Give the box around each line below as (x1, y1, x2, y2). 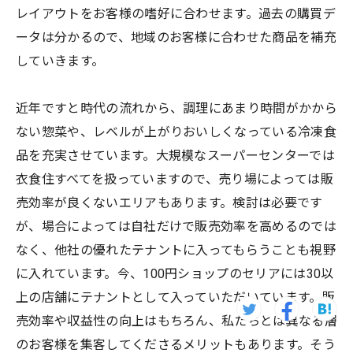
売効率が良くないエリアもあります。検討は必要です (16, 195, 323, 210)
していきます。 (16, 53, 105, 69)
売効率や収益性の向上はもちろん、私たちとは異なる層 (16, 313, 337, 329)
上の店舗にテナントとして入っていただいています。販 (16, 289, 335, 305)
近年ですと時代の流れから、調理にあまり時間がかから (16, 100, 338, 116)
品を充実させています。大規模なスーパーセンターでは (16, 147, 335, 163)
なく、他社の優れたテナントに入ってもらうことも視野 (16, 242, 336, 258)
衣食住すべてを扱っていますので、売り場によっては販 (16, 171, 334, 187)
